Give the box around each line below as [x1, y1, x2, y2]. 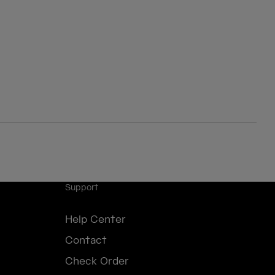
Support [65, 182, 98, 193]
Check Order [65, 255, 129, 268]
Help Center [65, 213, 126, 227]
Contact [65, 234, 107, 247]
